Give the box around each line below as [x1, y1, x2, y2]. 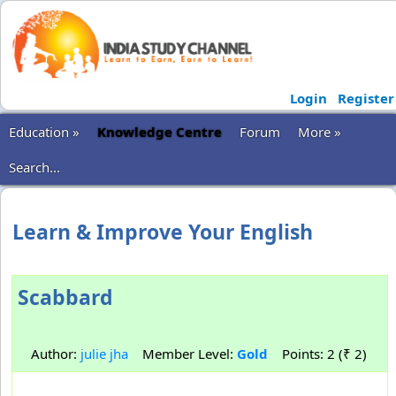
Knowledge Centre [97, 123, 222, 141]
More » [298, 123, 341, 141]
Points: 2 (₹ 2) [268, 345, 367, 362]
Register [337, 89, 394, 107]
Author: [17, 345, 80, 362]
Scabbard [18, 283, 113, 311]
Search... [9, 158, 60, 176]
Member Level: [128, 345, 237, 362]
